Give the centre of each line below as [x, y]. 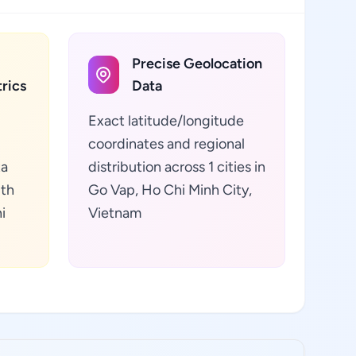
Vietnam [114, 213]
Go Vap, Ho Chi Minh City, [170, 190]
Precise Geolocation [197, 64]
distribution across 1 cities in [176, 167]
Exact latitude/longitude [166, 121]
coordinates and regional [166, 144]
